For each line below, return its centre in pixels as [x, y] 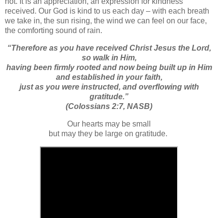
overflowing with [168, 87]
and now [118, 68]
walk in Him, [114, 58]
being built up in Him [173, 68]
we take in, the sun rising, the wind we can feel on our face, [106, 21]
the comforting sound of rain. [54, 31]
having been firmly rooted [54, 68]
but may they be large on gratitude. [109, 134]
